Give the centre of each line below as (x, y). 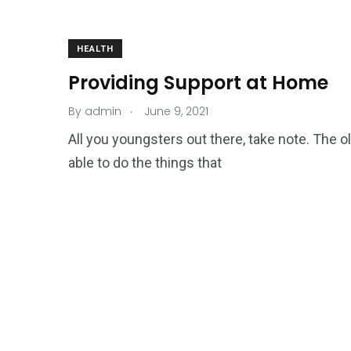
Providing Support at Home (198, 83)
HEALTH (95, 49)
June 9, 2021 (175, 111)
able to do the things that (145, 163)
